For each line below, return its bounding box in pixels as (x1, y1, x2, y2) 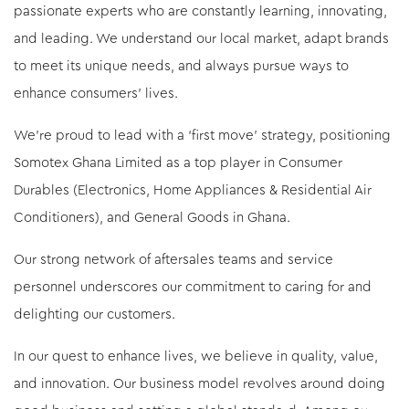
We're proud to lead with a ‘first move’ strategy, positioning (14, 129, 391, 143)
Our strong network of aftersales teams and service (14, 253, 333, 267)
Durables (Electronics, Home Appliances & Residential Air (14, 184, 372, 198)
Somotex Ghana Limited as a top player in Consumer (14, 156, 342, 171)
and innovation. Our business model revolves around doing (14, 377, 385, 392)
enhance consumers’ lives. (14, 87, 182, 101)
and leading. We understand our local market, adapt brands (14, 32, 389, 47)
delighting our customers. (14, 308, 175, 322)
